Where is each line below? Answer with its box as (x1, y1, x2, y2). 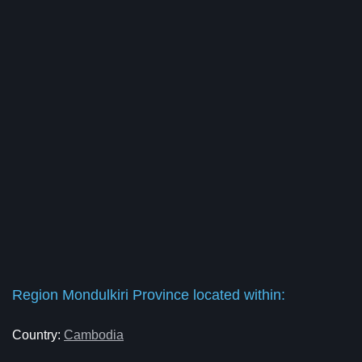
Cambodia (64, 328, 124, 342)
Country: (12, 328, 64, 342)
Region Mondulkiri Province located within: (12, 287, 285, 303)
